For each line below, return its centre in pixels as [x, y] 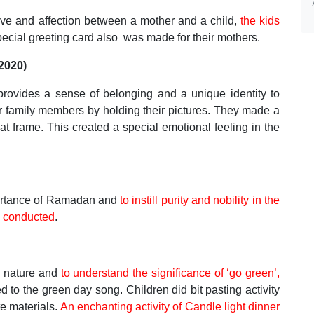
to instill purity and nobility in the [200, 200]
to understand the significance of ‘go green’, [170, 273]
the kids [260, 21]
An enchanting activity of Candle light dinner [170, 307]
